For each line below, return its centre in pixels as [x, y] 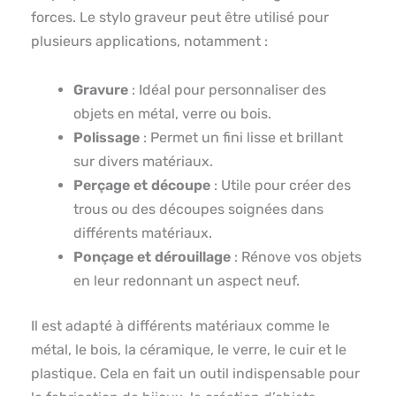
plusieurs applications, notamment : [149, 41]
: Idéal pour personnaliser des [227, 89]
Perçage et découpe [142, 185]
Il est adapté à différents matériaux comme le [180, 325]
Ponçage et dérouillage [152, 256]
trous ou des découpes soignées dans [198, 209]
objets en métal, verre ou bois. [172, 113]
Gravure [101, 89]
